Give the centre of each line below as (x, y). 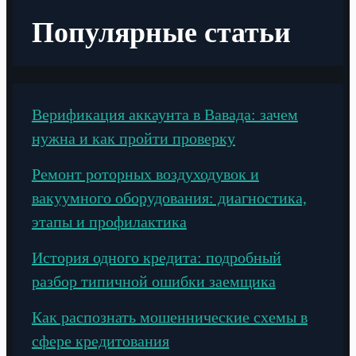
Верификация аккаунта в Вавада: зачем (164, 114)
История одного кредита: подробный (156, 257)
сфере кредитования (100, 341)
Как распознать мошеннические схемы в (169, 317)
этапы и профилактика (109, 221)
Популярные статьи (161, 32)
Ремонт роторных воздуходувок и (145, 174)
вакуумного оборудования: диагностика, (169, 197)
